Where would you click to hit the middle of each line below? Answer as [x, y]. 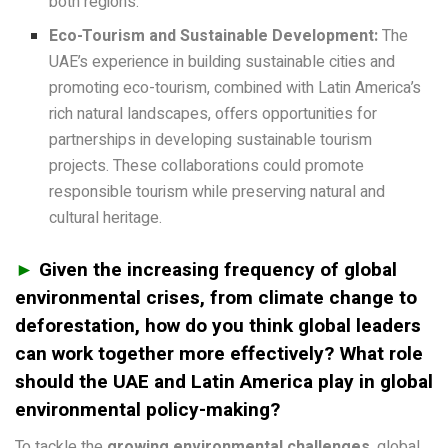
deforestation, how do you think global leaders [218, 326]
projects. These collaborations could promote [207, 165]
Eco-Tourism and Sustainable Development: [214, 35]
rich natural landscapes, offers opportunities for [213, 113]
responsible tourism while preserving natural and [217, 191]
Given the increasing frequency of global [215, 270]
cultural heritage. [106, 217]
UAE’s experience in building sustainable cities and [222, 61]
